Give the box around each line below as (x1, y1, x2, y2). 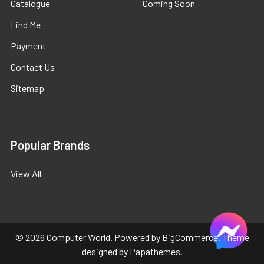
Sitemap (11, 82, 44, 94)
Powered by (114, 232, 162, 243)
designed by (81, 246, 130, 257)
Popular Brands (11, 138, 90, 152)
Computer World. (44, 232, 114, 243)
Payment (11, 40, 46, 51)
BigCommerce (161, 232, 218, 243)
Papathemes (129, 246, 180, 257)
